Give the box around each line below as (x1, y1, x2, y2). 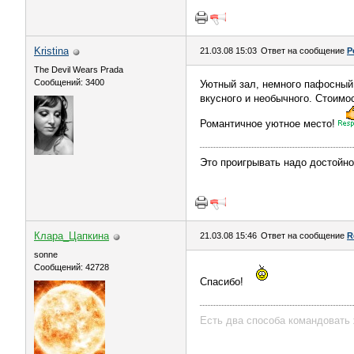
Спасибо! (200, 276, 247, 288)
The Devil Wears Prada (34, 65, 123, 74)
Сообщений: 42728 (34, 262, 109, 272)
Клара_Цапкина (34, 230, 109, 242)
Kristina (34, 45, 69, 57)
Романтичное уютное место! (200, 118, 338, 130)
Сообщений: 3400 (34, 77, 104, 87)
